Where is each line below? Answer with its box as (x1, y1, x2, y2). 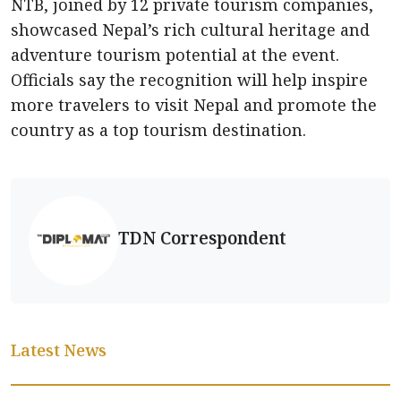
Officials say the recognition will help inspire (11, 69, 368, 90)
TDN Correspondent (118, 225, 286, 250)
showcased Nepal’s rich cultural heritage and (11, 19, 370, 40)
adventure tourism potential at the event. (11, 44, 339, 65)
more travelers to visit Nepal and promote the (11, 94, 377, 115)
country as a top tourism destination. (11, 119, 306, 141)
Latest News (11, 339, 107, 361)
